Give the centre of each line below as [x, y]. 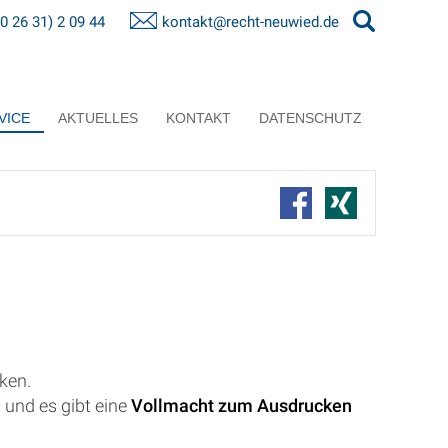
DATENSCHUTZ [310, 118]
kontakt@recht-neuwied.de [250, 22]
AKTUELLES [98, 118]
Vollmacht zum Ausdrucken [241, 405]
